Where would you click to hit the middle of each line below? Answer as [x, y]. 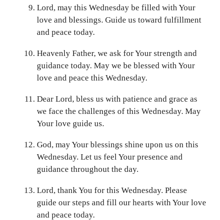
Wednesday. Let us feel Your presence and [110, 157]
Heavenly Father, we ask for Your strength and [117, 54]
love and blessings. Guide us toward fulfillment [119, 20]
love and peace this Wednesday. [92, 78]
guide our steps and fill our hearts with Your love [122, 203]
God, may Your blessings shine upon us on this [118, 145]
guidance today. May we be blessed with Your [116, 66]
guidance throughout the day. [88, 169]
